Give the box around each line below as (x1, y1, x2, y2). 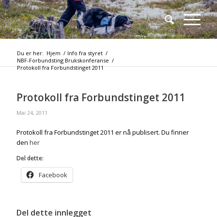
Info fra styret (67, 49, 103, 57)
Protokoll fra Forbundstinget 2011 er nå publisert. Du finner (16, 128, 189, 137)
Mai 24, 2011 (16, 109, 47, 116)
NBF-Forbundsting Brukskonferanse (16, 57, 109, 64)
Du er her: (16, 49, 44, 57)
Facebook (38, 170, 67, 180)
